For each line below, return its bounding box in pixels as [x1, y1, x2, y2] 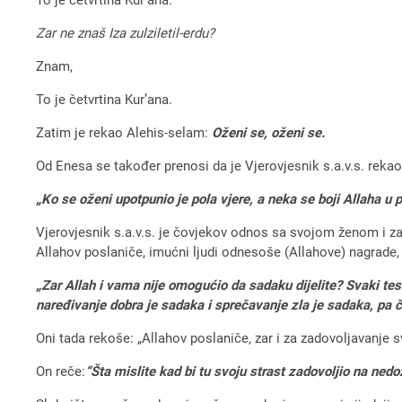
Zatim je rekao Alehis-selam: [36, 124, 213, 141]
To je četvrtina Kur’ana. [36, 91, 173, 108]
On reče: [36, 363, 86, 380]
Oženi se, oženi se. [212, 124, 326, 141]
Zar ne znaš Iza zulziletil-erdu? [36, 24, 215, 41]
